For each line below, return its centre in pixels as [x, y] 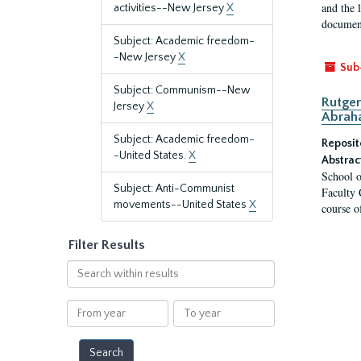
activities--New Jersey [170, 8]
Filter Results [107, 245]
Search [83, 268]
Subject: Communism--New [182, 90]
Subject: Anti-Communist [174, 189]
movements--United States [181, 205]
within [82, 284]
